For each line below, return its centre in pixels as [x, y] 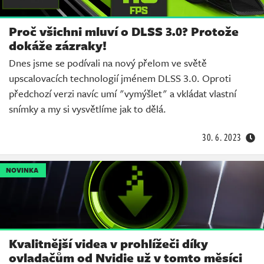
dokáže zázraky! [58, 46]
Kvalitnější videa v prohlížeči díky [108, 243]
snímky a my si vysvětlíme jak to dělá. [88, 109]
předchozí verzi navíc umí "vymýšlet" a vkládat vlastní [123, 94]
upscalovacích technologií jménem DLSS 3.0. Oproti [120, 78]
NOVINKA [22, 170]
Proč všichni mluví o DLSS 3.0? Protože [124, 32]
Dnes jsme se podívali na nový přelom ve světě [108, 63]
